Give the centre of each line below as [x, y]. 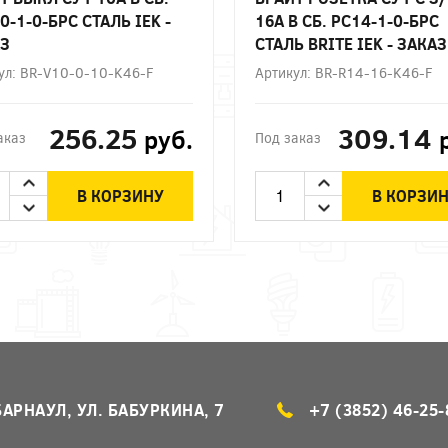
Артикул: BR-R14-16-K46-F [344, 72]
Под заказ [288, 137]
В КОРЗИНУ [120, 196]
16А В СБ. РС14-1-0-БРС [347, 20]
